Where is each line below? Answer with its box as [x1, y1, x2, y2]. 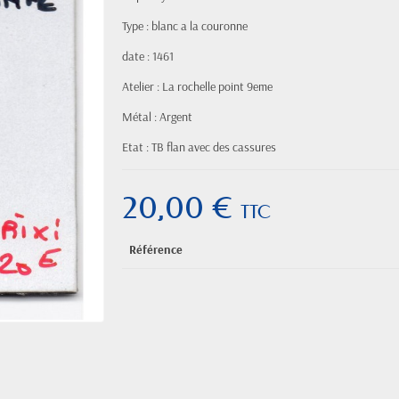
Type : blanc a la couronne [122, 18, 248, 34]
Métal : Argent [122, 109, 193, 125]
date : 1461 [122, 48, 175, 64]
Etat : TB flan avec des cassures [122, 139, 277, 155]
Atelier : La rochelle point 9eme [122, 78, 273, 94]
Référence [129, 241, 183, 257]
